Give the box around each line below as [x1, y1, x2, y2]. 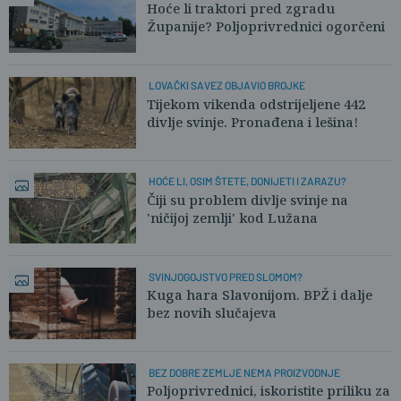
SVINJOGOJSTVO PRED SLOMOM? [148, 269, 303, 283]
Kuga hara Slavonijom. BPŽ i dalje [147, 286, 372, 304]
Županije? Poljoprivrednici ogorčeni [147, 16, 385, 35]
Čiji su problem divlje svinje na [147, 190, 348, 209]
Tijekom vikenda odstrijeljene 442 [147, 94, 365, 113]
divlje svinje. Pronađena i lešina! [147, 112, 358, 131]
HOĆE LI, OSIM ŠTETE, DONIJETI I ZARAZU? [148, 175, 346, 188]
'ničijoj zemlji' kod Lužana [147, 208, 318, 226]
